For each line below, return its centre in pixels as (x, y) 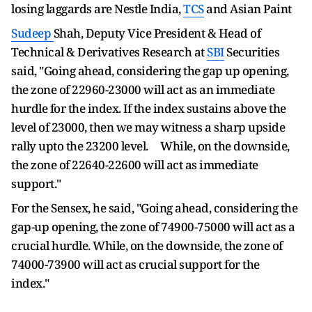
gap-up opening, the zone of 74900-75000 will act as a (153, 227)
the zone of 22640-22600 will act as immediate (135, 165)
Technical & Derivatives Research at (109, 52)
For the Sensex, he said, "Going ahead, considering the (154, 208)
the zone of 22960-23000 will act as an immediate (143, 89)
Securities (251, 52)
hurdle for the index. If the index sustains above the (149, 108)
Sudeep (32, 33)
